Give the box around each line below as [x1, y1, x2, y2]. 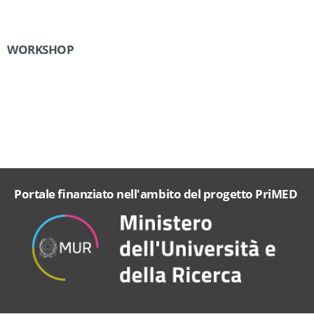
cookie [238, 274, 270, 287]
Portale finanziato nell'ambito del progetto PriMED [14, 185, 298, 202]
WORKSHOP [7, 41, 74, 57]
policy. [50, 294, 82, 307]
